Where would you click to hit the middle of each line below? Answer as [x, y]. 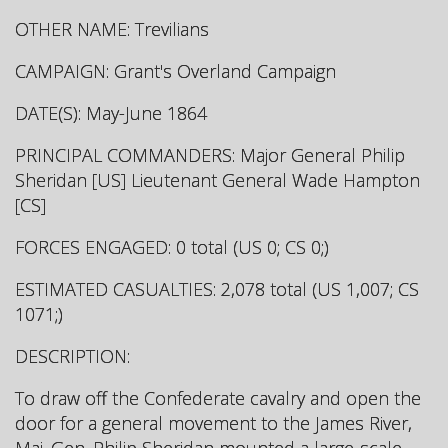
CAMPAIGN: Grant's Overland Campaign [175, 70]
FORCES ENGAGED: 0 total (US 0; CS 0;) [172, 246]
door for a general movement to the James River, [213, 422]
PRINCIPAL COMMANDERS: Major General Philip [210, 154]
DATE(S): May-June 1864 [111, 112]
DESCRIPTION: [72, 355]
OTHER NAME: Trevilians [112, 28]
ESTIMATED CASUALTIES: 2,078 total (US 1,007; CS [217, 288]
